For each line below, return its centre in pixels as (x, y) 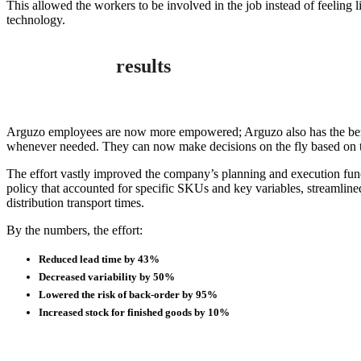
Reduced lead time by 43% (99, 259)
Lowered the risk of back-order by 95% (128, 294)
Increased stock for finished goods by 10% (134, 312)
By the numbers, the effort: (75, 230)
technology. (36, 19)
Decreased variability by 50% (107, 276)
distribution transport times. (75, 202)
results (143, 66)
